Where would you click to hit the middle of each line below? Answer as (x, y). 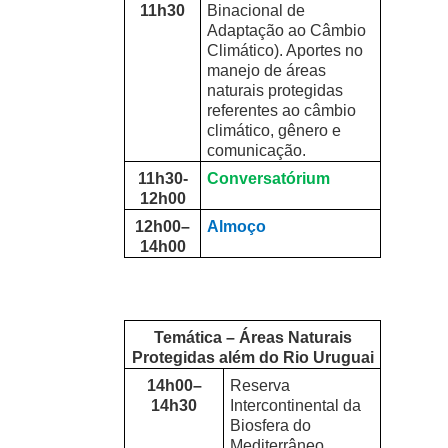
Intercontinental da (296, 406)
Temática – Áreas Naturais (252, 338)
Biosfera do (271, 426)
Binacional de (256, 11)
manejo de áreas (267, 71)
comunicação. (257, 151)
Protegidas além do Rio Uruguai (252, 358)
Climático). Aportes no (285, 51)
